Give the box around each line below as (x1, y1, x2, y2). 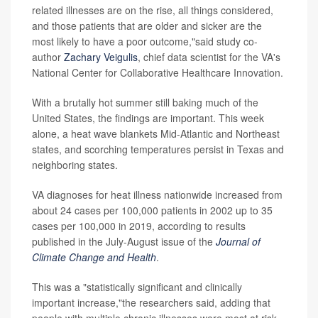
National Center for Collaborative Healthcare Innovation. (32, 65, 283, 80)
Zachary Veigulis (64, 50, 138, 65)
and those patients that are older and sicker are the (32, 18, 262, 33)
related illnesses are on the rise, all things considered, (32, 3, 273, 18)
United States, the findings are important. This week (32, 111, 264, 126)
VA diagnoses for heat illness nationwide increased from (32, 187, 283, 202)
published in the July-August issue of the (32, 234, 216, 249)
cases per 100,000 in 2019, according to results (32, 219, 246, 234)
